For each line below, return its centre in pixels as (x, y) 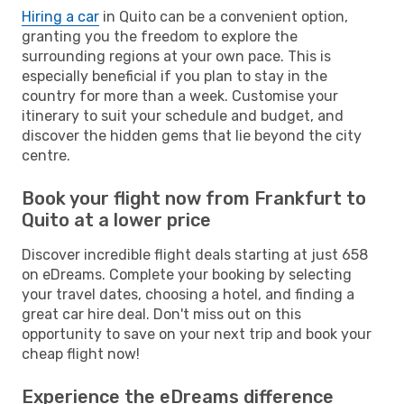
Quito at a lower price (116, 220)
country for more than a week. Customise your (180, 96)
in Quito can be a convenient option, (224, 16)
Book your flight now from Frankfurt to (194, 198)
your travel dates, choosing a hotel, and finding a (188, 294)
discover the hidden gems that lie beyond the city (192, 135)
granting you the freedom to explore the (160, 36)
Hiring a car (60, 16)
